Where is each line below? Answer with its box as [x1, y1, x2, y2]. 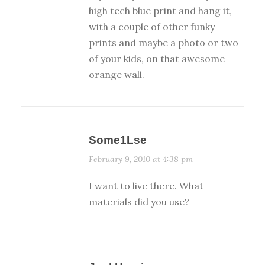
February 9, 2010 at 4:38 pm [89, 154, 193, 165]
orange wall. [89, 69, 144, 81]
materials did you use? [89, 196, 189, 208]
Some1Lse [89, 134, 147, 147]
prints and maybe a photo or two [89, 37, 238, 49]
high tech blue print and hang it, [89, 5, 232, 17]
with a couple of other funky [89, 21, 215, 33]
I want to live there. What [89, 180, 203, 192]
